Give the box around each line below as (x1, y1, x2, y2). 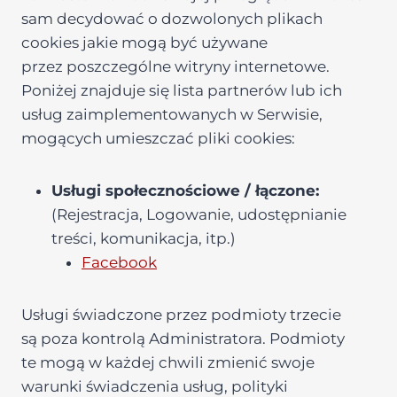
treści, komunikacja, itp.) (51, 230, 236, 247)
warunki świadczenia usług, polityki (21, 378, 288, 395)
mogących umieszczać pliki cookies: (21, 129, 295, 147)
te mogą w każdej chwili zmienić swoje (21, 354, 315, 371)
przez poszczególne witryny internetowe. (21, 58, 330, 75)
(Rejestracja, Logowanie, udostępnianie (51, 206, 346, 223)
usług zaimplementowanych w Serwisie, (21, 105, 323, 123)
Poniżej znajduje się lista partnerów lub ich (21, 82, 342, 99)
